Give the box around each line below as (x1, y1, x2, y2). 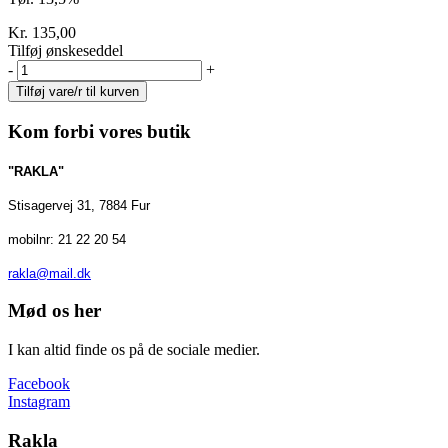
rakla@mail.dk (8, 265, 91, 281)
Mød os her (8, 300, 101, 322)
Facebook (8, 375, 70, 393)
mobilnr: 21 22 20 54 (8, 231, 126, 247)
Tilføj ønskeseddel (8, 42, 123, 60)
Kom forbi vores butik (8, 120, 191, 142)
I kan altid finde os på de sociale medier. (8, 341, 260, 359)
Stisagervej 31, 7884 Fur (8, 197, 150, 213)
